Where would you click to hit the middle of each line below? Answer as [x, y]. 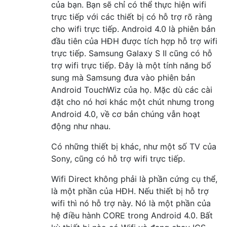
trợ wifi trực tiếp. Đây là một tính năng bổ [131, 65]
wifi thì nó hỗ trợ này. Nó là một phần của [131, 203]
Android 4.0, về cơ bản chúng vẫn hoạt [126, 114]
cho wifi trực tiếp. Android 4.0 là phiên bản [133, 29]
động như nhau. [81, 126]
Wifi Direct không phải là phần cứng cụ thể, [134, 179]
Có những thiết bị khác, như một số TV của [134, 146]
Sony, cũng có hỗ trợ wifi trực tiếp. [118, 158]
